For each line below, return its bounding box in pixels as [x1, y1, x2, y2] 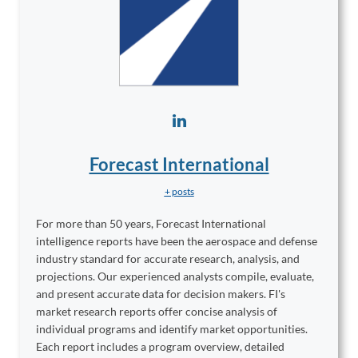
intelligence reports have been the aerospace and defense [36, 234, 317, 249]
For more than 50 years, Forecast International [36, 217, 266, 231]
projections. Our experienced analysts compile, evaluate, [36, 269, 314, 284]
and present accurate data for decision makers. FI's [36, 287, 285, 301]
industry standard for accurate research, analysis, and [36, 252, 300, 266]
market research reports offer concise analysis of [36, 304, 277, 319]
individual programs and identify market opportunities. [36, 322, 308, 336]
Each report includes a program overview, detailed [36, 340, 284, 354]
